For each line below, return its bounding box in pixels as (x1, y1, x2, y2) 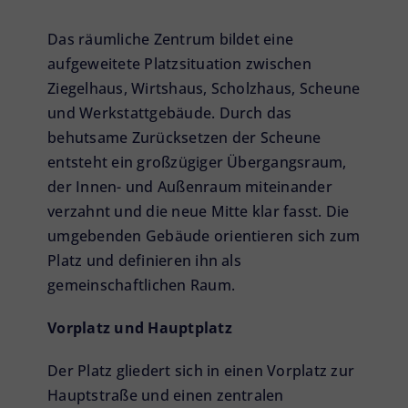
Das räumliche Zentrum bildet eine (47, 29, 294, 50)
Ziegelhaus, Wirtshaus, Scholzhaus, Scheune (47, 78, 361, 99)
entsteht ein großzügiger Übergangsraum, (47, 152, 347, 173)
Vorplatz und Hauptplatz (47, 318, 232, 339)
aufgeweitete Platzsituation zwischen (47, 54, 311, 75)
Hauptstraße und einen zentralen (47, 385, 284, 406)
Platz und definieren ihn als (47, 250, 241, 271)
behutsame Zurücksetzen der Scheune (47, 127, 321, 148)
